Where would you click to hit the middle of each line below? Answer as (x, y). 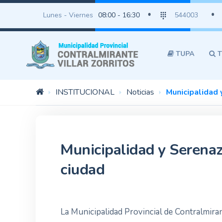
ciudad (83, 170)
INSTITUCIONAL (85, 92)
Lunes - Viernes (68, 15)
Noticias (140, 92)
